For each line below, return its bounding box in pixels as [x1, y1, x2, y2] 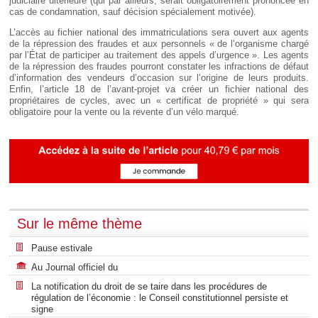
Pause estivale [31, 242, 92, 253]
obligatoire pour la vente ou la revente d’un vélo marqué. [9, 106, 239, 118]
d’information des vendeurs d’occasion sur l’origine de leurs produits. [9, 72, 309, 84]
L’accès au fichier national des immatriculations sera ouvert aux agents [9, 27, 309, 38]
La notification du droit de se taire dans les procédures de [31, 280, 267, 292]
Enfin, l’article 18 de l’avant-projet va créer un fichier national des [9, 84, 309, 95]
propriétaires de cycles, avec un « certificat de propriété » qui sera [9, 95, 309, 106]
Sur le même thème [17, 215, 142, 231]
